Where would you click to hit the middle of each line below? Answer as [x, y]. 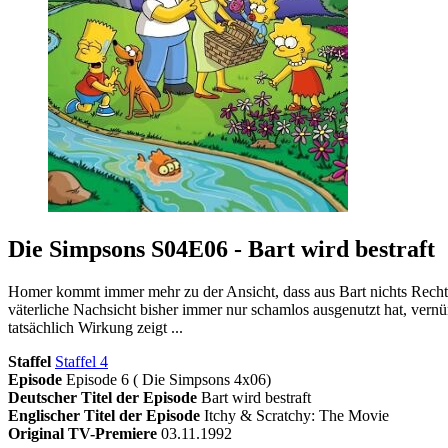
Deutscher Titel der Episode [102, 397]
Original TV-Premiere [82, 433]
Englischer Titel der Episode [104, 415]
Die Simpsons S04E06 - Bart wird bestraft [221, 248]
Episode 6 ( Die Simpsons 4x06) [168, 379]
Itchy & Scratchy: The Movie [296, 415]
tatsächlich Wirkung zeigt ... [95, 327]
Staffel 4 [81, 361]
